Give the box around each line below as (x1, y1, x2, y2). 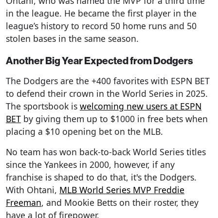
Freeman (6, 196, 41, 208)
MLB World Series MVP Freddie (59, 183, 184, 196)
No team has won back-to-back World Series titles (6, 145, 206, 158)
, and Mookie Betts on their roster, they (41, 196, 199, 208)
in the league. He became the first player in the (6, 7, 197, 19)
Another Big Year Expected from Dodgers (6, 54, 193, 67)
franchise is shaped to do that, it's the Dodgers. (6, 171, 197, 183)
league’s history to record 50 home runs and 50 (6, 19, 197, 32)
